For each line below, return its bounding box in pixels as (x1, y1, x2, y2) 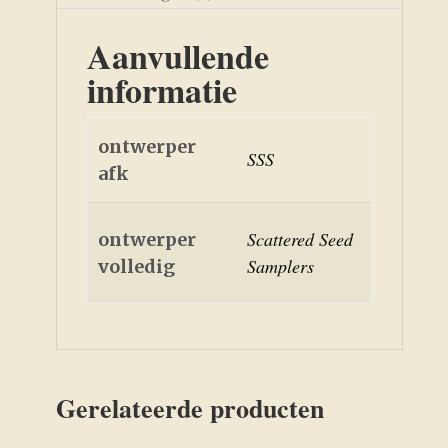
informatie (86, 65, 237, 116)
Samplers (247, 254, 315, 279)
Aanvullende (86, 31, 269, 82)
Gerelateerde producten (55, 389, 324, 428)
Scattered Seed (247, 227, 354, 252)
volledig (98, 255, 176, 279)
